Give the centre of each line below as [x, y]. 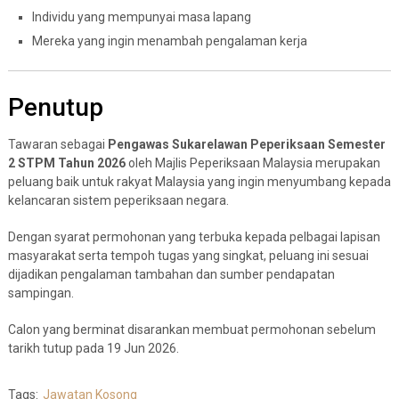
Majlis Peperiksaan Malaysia [233, 163]
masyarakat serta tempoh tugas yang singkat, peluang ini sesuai [188, 255]
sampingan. [41, 293]
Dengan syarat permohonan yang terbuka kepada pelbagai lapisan [194, 236]
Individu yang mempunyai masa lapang [141, 16]
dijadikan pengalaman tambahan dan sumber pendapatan [171, 274]
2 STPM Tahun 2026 [66, 163]
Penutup [55, 107]
